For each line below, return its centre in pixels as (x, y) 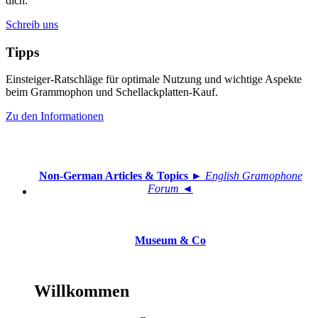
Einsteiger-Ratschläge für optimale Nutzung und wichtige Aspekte (154, 79)
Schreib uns (32, 24)
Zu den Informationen (55, 116)
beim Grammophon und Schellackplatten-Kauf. (112, 92)
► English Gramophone (245, 176)
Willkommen (82, 291)
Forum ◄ (170, 189)
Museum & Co (170, 241)
